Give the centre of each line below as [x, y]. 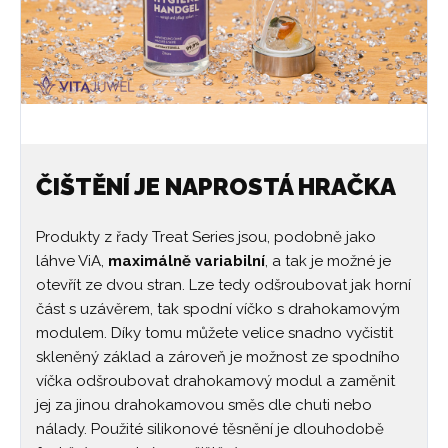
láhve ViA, [72, 260]
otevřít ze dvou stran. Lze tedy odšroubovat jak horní [223, 284]
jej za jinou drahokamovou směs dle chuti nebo [204, 404]
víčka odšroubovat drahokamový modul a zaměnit [215, 380]
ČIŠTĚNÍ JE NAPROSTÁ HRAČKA [216, 186]
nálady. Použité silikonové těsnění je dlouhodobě [210, 428]
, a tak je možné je [328, 260]
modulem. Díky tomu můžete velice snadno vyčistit [214, 332]
